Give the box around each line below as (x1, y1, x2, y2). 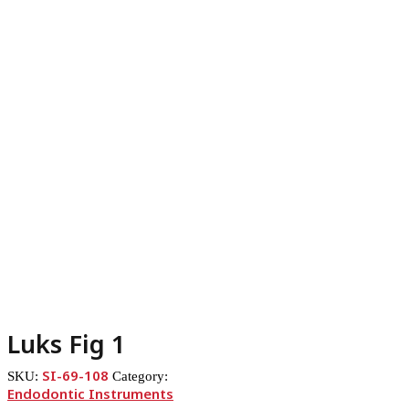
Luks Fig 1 (7, 327, 125, 362)
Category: (112, 369, 168, 384)
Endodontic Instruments (7, 384, 173, 404)
